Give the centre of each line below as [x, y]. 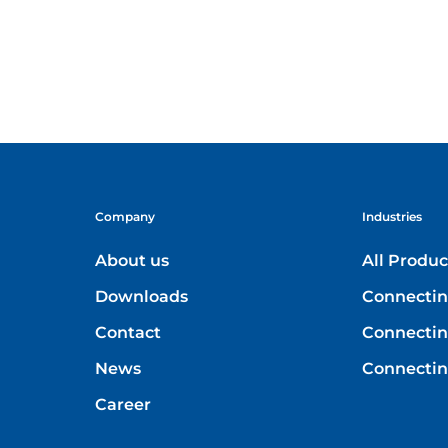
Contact [128, 333]
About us [132, 261]
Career [123, 405]
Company [125, 217]
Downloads [142, 297]
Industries [392, 217]
